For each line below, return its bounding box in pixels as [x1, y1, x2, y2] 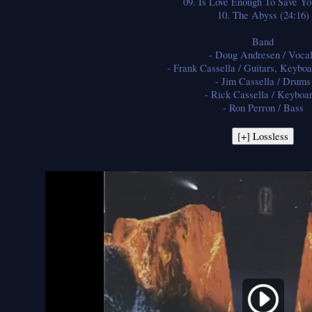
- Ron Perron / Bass [222, 100, 304, 114]
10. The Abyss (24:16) [217, 8, 309, 22]
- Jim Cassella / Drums [215, 74, 311, 88]
